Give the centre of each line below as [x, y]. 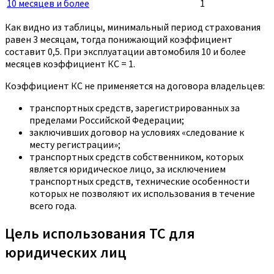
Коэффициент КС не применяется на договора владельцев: [135, 85]
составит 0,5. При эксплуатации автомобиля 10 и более [125, 51]
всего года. [53, 205]
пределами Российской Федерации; [107, 120]
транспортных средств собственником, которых [136, 156]
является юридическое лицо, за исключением [128, 168]
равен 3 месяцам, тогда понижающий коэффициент [119, 39]
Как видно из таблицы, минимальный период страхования [133, 27]
